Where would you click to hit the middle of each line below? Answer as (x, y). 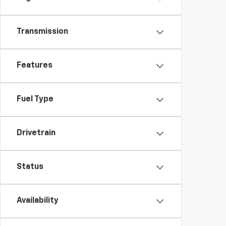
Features (35, 66)
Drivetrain (36, 133)
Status (30, 167)
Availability (38, 201)
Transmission (42, 32)
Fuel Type (35, 99)
